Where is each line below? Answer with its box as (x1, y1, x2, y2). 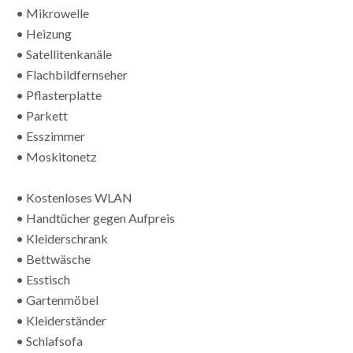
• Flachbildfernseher (16, 66, 128, 82)
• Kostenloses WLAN (16, 189, 132, 205)
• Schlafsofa (16, 333, 83, 348)
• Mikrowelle (16, 5, 89, 20)
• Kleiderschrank (16, 230, 108, 246)
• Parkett (16, 107, 68, 123)
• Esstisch (16, 271, 70, 287)
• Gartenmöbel (16, 292, 98, 307)
